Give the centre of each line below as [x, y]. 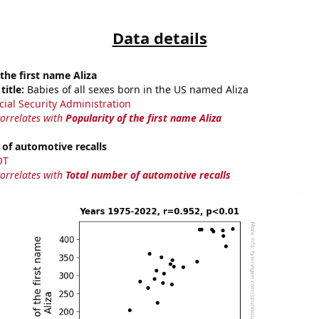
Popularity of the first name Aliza [143, 118]
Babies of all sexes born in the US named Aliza [136, 90]
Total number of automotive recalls [148, 175]
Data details [159, 38]
